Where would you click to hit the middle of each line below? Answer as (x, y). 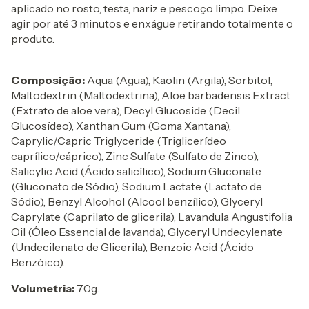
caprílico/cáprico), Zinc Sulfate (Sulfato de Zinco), (135, 156)
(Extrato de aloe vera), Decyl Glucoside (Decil (126, 111)
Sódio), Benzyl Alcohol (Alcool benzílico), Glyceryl (137, 202)
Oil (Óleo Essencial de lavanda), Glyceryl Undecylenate (147, 232)
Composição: (48, 80)
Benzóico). (38, 262)
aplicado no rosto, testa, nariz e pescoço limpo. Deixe (144, 9)
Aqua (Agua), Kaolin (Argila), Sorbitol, (179, 80)
